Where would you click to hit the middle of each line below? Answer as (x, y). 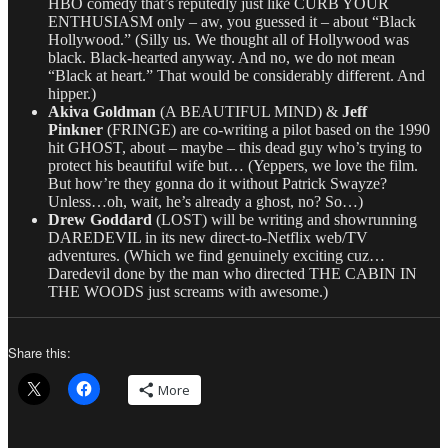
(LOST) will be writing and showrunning (284, 220)
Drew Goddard (100, 220)
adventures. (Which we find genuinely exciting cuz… (216, 256)
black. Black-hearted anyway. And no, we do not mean (221, 58)
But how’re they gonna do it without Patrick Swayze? (217, 184)
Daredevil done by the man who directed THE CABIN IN (232, 274)
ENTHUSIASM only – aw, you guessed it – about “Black (232, 22)
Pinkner (75, 130)
